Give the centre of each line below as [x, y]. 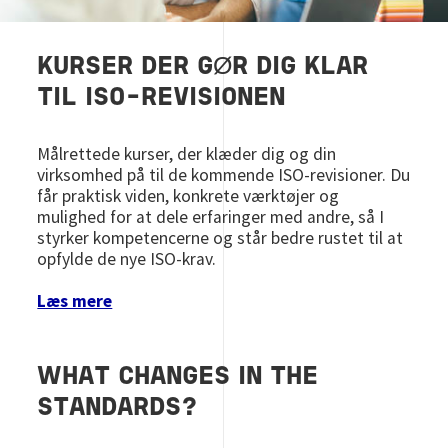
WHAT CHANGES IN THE [178, 378]
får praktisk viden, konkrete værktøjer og [188, 196]
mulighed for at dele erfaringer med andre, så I [211, 217]
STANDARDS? [121, 409]
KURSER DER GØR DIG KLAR [203, 68]
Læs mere [75, 301]
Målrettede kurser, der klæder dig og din [187, 154]
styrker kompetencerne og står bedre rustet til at [220, 238]
